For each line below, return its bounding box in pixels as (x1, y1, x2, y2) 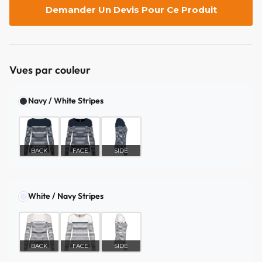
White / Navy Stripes (28, 191, 104, 202)
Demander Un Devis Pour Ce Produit (45, 4, 217, 16)
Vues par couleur (9, 63, 91, 77)
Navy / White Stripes (28, 95, 104, 106)
